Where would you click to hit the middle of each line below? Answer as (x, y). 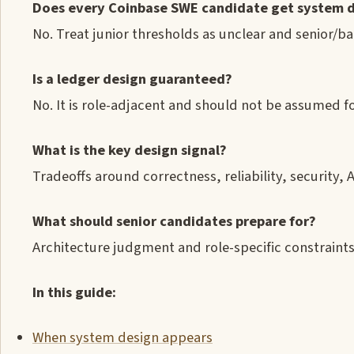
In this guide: (74, 292)
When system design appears (122, 337)
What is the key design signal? (130, 150)
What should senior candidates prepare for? (174, 221)
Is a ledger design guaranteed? (132, 79)
